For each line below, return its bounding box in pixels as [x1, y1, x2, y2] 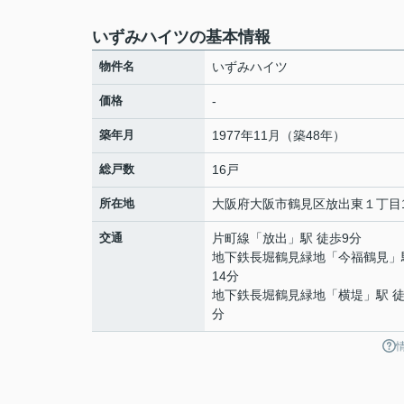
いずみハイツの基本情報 [92, 28, 271, 46]
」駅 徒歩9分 [288, 231, 362, 245]
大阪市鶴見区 [250, 197, 326, 211]
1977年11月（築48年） [212, 128, 345, 142]
